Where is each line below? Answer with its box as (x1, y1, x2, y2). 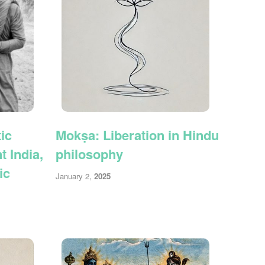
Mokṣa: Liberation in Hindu (56, 125, 219, 144)
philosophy (56, 144, 124, 163)
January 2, (56, 170, 95, 182)
